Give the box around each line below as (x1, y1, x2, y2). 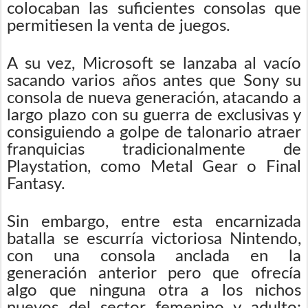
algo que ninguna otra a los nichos (7, 282, 301, 299)
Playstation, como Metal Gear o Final (7, 158, 301, 175)
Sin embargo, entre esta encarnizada (7, 213, 301, 230)
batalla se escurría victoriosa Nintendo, (7, 230, 301, 247)
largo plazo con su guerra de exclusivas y (7, 107, 301, 124)
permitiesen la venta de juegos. (7, 17, 230, 34)
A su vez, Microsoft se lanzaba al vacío (7, 55, 301, 72)
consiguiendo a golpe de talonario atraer (7, 124, 301, 141)
